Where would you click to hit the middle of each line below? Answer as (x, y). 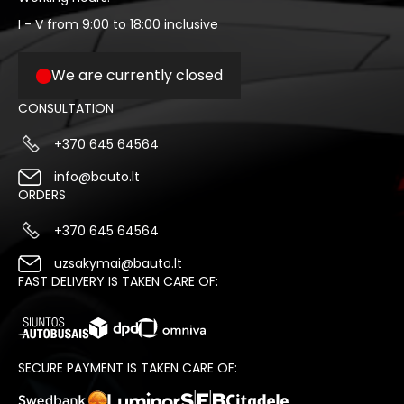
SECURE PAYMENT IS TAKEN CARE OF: (128, 368)
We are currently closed (137, 75)
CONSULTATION (66, 108)
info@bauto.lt (97, 177)
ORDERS (42, 195)
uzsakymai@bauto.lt (118, 263)
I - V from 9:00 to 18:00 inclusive (118, 24)
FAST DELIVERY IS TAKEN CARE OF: (118, 281)
